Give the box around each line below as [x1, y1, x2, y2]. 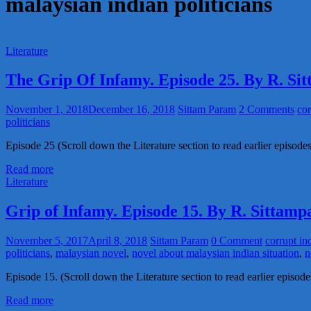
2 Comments [239, 103, 294, 116]
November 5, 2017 [6, 235, 88, 247]
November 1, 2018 [6, 103, 88, 116]
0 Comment [211, 235, 262, 247]
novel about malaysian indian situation [132, 247, 299, 260]
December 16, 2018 [88, 103, 175, 116]
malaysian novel [56, 247, 126, 260]
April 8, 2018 [88, 235, 147, 247]
